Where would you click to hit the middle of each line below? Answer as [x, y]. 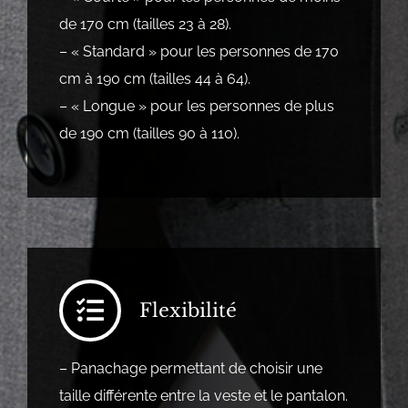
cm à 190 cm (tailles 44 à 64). [154, 79]
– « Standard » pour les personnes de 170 [199, 52]
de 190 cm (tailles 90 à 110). [149, 134]
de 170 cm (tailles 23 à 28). [145, 25]
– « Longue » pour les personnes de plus [196, 107]
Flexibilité [188, 311]
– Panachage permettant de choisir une [190, 369]
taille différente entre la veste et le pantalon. [203, 396]
